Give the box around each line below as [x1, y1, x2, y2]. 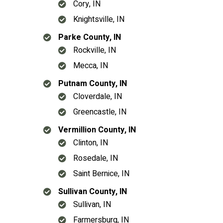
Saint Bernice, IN [73, 168, 129, 180]
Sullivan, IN [73, 199, 111, 211]
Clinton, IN [73, 137, 108, 149]
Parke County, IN [58, 31, 121, 43]
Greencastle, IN [73, 106, 126, 118]
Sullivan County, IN [58, 186, 127, 198]
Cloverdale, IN [73, 91, 122, 103]
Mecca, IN [73, 60, 108, 72]
